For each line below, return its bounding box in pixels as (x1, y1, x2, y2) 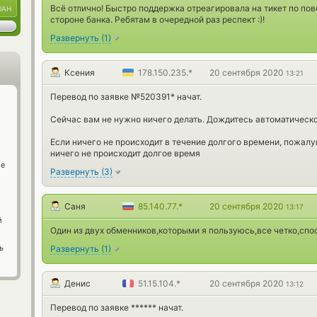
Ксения (64, 67, 95, 78)
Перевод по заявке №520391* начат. (50, 91, 202, 102)
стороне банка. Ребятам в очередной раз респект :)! (50, 14, 265, 25)
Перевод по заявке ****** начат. (50, 302, 183, 313)
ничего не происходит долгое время (50, 148, 200, 158)
